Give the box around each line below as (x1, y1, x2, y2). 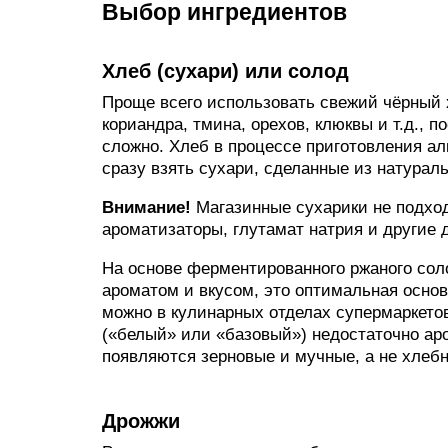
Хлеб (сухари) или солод (102, 60, 349, 82)
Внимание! (102, 198, 191, 217)
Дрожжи (102, 410, 180, 432)
